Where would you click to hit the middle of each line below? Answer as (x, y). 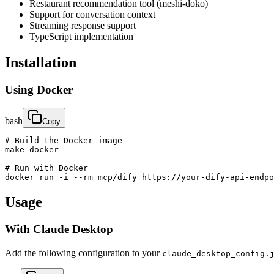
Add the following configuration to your (83, 253)
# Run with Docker (46, 168)
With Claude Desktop (59, 229)
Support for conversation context (92, 14)
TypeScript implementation (81, 36)
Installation (41, 62)
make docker (32, 150)
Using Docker (39, 89)
